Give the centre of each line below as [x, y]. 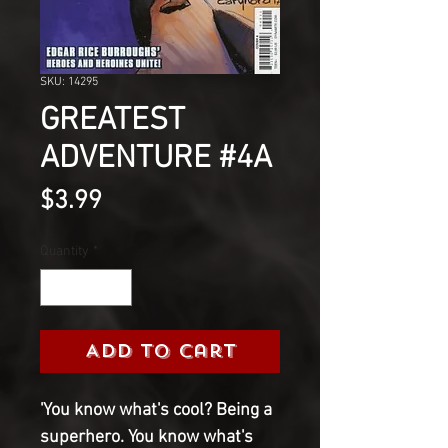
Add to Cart [160, 350]
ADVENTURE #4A [156, 158]
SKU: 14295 [69, 81]
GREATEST [112, 120]
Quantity [64, 251]
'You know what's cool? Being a [156, 410]
